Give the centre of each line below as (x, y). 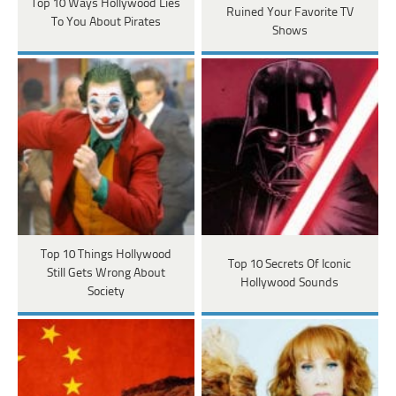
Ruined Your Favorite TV (289, 13)
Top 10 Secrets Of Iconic (290, 264)
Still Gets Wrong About (106, 274)
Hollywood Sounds (290, 283)
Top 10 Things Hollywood (106, 255)
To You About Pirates (106, 22)
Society (106, 293)
